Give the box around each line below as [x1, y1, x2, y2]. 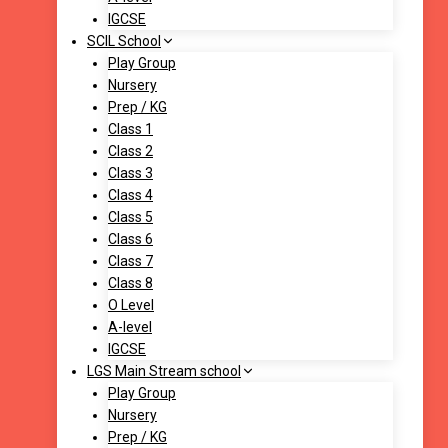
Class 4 [108, 187, 153, 204]
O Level [108, 297, 154, 314]
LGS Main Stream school [87, 363, 241, 380]
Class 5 [108, 209, 153, 226]
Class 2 [108, 143, 153, 160]
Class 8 [108, 275, 153, 292]
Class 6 [108, 231, 153, 248]
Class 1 [108, 121, 153, 138]
